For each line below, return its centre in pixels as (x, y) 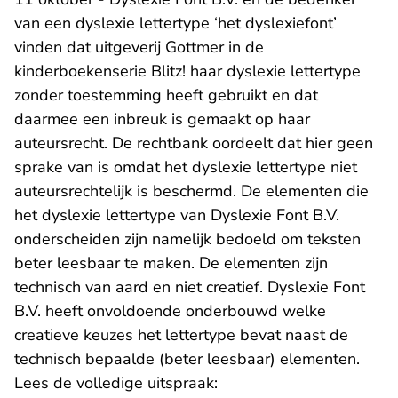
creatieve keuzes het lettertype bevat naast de (181, 335)
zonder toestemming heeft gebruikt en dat (166, 96)
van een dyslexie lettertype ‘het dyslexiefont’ (175, 24)
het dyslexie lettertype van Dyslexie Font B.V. (177, 215)
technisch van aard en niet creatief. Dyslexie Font (190, 287)
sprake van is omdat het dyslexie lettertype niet (186, 167)
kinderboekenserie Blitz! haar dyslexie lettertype (187, 72)
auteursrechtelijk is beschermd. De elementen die (191, 191)
